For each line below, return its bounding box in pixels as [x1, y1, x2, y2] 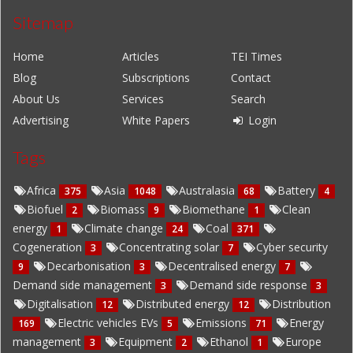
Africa [27, 182, 59, 198]
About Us [13, 91, 60, 106]
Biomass [100, 201, 148, 217]
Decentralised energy [168, 258, 279, 273]
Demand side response [189, 277, 310, 292]
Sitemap [13, 11, 73, 33]
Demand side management [13, 277, 155, 292]
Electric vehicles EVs [58, 314, 162, 330]
